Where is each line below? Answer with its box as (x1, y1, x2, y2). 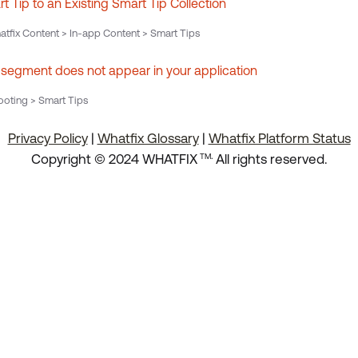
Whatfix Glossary (97, 130, 199, 146)
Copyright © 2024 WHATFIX (30, 151, 197, 167)
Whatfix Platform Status (208, 130, 351, 146)
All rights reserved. (215, 151, 328, 167)
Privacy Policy (7, 130, 88, 146)
